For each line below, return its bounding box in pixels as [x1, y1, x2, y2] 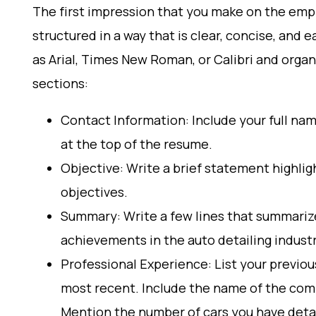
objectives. [61, 183, 128, 200]
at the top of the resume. [61, 135, 212, 152]
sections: [32, 75, 88, 92]
